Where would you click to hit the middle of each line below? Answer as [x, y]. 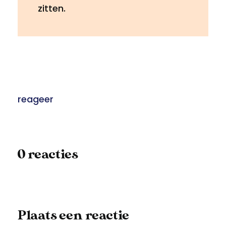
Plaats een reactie [73, 215]
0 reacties [48, 155]
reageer [36, 99]
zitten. [52, 8]
